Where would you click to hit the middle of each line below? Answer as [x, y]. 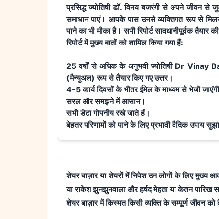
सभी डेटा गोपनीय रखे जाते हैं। [108, 113]
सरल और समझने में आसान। [106, 101]
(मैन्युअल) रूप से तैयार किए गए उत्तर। [120, 78]
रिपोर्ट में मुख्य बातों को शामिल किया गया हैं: [125, 43]
